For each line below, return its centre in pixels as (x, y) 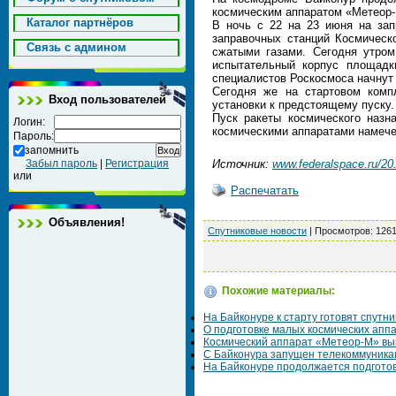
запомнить (52, 150)
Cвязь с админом (76, 47)
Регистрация (137, 164)
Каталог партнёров (80, 23)
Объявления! (87, 222)
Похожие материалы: (278, 291)
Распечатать (265, 190)
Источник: (242, 164)
